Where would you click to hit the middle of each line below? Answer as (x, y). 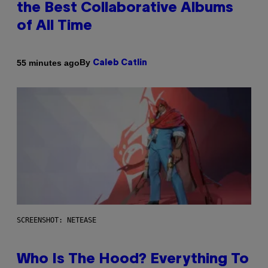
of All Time (54, 27)
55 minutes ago (48, 63)
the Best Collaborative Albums (125, 9)
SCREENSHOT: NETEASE (57, 220)
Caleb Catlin (120, 63)
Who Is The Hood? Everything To (133, 260)
